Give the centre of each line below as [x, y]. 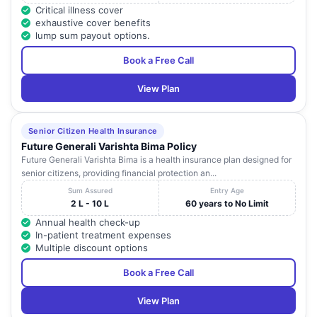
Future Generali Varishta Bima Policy [109, 146]
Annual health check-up [88, 223]
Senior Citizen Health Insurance [93, 131]
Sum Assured [90, 191]
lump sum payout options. [93, 36]
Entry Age [227, 191]
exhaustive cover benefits [93, 23]
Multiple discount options [92, 248]
